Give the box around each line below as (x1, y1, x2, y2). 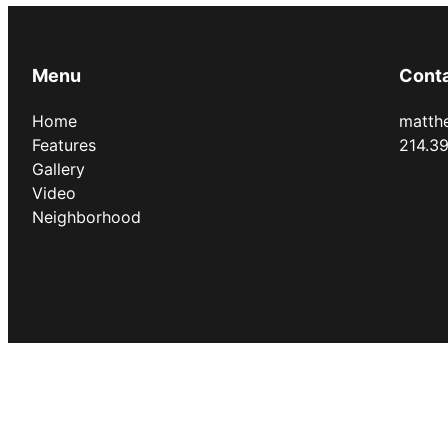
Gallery (32, 158, 85, 179)
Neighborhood (32, 206, 141, 227)
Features (32, 134, 96, 155)
